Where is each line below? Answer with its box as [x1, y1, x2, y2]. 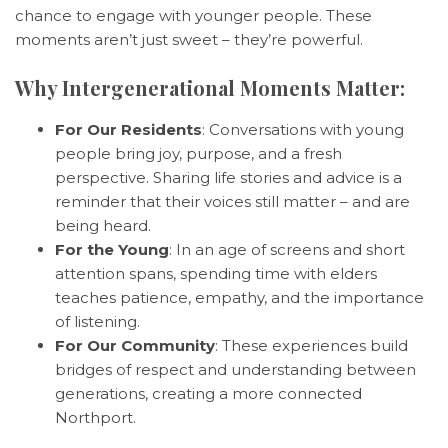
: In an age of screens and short [169, 240, 405, 259]
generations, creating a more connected [55, 384, 362, 403]
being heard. [55, 216, 151, 235]
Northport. [55, 408, 136, 427]
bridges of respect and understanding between [55, 360, 416, 379]
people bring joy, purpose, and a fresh [55, 144, 342, 163]
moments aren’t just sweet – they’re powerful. [15, 30, 363, 49]
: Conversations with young [202, 120, 404, 139]
